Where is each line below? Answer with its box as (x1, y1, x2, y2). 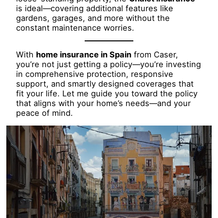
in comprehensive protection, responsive (16, 69, 174, 79)
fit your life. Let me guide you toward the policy (16, 88, 198, 98)
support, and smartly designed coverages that (16, 78, 194, 89)
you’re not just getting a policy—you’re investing (16, 59, 201, 69)
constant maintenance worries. (16, 22, 135, 33)
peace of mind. (16, 108, 73, 118)
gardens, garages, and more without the (16, 13, 170, 23)
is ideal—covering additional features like (16, 3, 174, 13)
